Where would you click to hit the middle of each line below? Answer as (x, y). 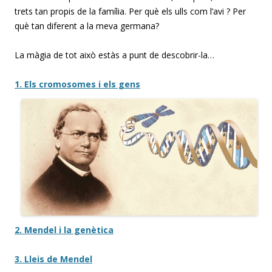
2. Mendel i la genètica (64, 229)
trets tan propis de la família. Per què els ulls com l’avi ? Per (130, 12)
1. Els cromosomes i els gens (77, 84)
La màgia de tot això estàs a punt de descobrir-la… (114, 55)
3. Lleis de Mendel (53, 259)
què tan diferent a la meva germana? (87, 26)
